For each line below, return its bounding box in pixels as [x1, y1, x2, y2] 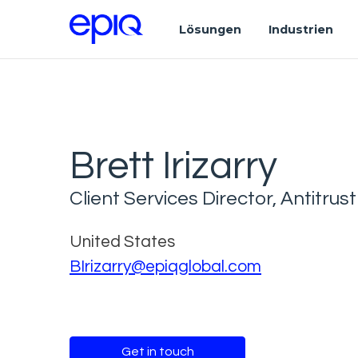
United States [70, 233, 175, 250]
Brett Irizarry [70, 146, 277, 186]
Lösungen [179, 22, 242, 37]
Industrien [268, 22, 334, 37]
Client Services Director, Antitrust [70, 188, 356, 209]
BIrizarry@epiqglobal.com [70, 257, 261, 275]
